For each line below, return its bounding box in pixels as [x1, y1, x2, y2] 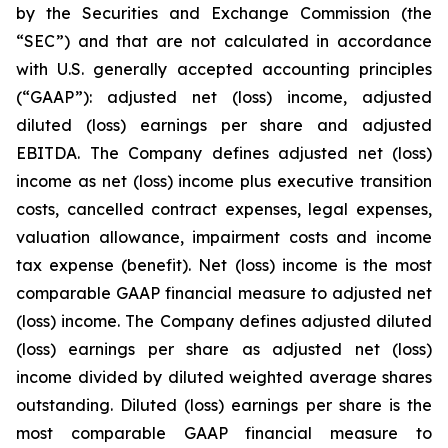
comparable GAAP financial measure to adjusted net [16, 283, 432, 303]
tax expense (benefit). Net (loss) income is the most [16, 255, 432, 275]
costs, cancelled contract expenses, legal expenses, [16, 199, 432, 219]
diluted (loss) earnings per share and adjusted [16, 115, 432, 135]
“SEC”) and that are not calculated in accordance [16, 31, 432, 51]
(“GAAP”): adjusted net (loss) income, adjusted [16, 87, 432, 107]
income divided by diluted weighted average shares [16, 367, 432, 387]
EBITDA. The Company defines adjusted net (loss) [16, 143, 432, 163]
